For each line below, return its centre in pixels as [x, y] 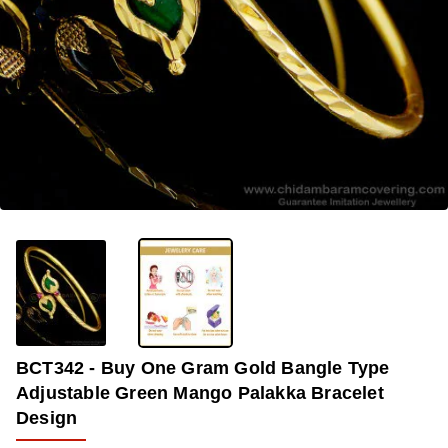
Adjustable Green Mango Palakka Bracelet [200, 392]
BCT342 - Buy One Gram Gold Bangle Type [203, 367]
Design [47, 417]
